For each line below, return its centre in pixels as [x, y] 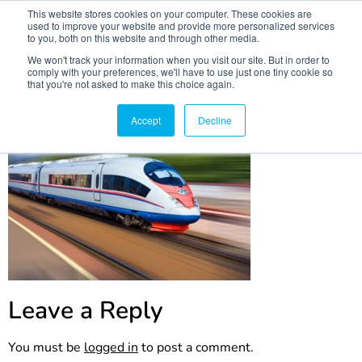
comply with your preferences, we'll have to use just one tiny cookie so [180, 72]
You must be [46, 347]
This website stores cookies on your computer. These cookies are [170, 13]
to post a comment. [196, 347]
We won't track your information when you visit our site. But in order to [179, 59]
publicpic [61, 93]
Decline [215, 120]
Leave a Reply [86, 310]
